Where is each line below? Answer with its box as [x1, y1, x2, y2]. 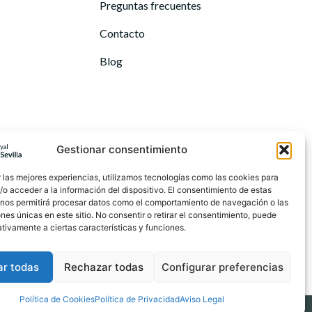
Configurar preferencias [161, 260, 283, 274]
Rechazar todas [63, 260, 143, 274]
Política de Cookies [19, 294, 95, 304]
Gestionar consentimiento [56, 142, 187, 156]
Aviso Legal [179, 294, 224, 304]
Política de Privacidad [94, 294, 180, 304]
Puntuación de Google [133, 245, 231, 257]
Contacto [100, 26, 146, 40]
